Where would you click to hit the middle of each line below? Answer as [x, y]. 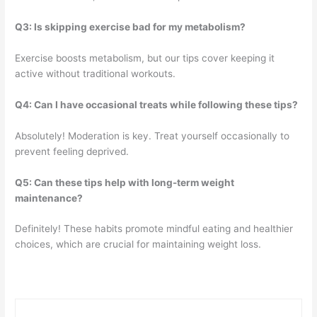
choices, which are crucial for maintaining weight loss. [138, 244]
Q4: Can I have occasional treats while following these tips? [157, 104]
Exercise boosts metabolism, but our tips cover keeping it [145, 58]
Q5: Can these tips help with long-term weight [125, 182]
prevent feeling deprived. [72, 151]
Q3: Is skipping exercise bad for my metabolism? [131, 27]
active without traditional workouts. [96, 73]
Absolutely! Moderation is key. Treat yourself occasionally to [152, 136]
